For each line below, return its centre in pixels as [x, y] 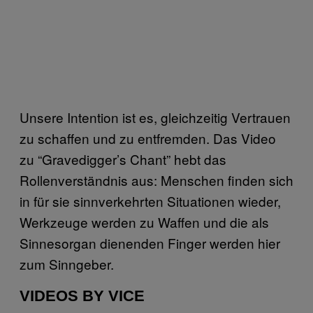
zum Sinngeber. [67, 263]
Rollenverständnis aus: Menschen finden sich [156, 180]
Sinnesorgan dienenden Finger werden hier [150, 242]
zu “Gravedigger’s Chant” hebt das [123, 159]
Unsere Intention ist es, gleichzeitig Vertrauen [155, 117]
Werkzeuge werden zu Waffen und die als [144, 221]
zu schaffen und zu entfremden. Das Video [148, 138]
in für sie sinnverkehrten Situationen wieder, [150, 201]
